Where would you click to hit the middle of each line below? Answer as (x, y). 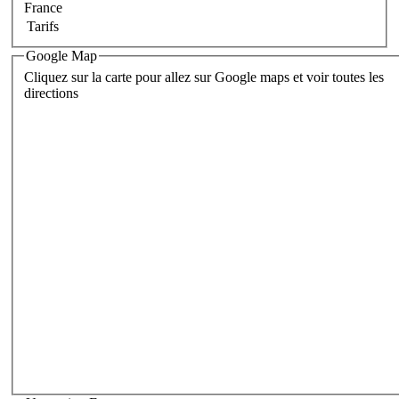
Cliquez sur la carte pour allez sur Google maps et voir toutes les (204, 77)
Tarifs (43, 27)
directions (51, 93)
